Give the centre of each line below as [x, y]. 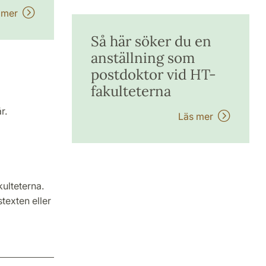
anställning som [142, 58]
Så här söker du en [151, 41]
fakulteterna [131, 91]
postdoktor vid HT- [153, 75]
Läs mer [198, 116]
